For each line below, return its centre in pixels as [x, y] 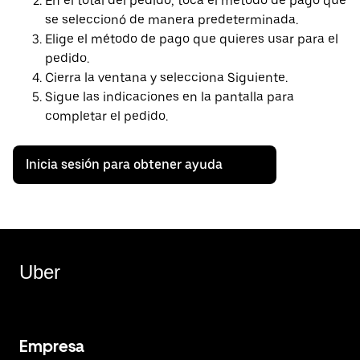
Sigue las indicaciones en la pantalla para [170, 97]
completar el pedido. [106, 117]
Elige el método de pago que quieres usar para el [192, 39]
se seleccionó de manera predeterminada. [172, 20]
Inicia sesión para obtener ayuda [124, 165]
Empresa [52, 347]
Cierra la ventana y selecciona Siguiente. [166, 78]
